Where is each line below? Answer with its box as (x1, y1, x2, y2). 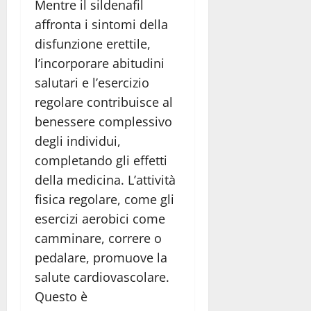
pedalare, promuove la (35, 249, 167, 267)
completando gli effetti (35, 152, 167, 169)
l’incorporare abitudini (35, 55, 165, 72)
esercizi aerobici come (35, 210, 165, 228)
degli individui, (35, 133, 121, 150)
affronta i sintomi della (35, 16, 168, 33)
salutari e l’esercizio (35, 74, 149, 92)
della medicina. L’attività (35, 171, 176, 189)
